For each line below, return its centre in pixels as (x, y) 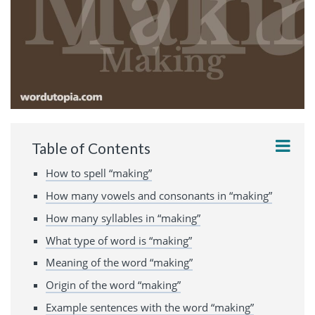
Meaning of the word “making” (119, 263)
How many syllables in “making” (123, 218)
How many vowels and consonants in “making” (159, 196)
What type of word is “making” (119, 240)
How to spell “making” (99, 173)
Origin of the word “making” (113, 285)
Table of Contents (91, 148)
